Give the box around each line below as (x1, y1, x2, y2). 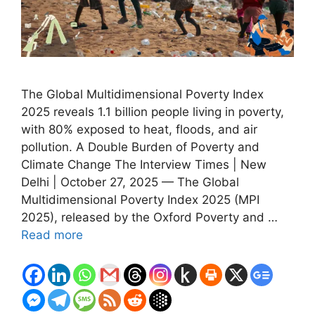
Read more (21, 228, 83, 243)
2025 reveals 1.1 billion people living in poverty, (21, 105, 284, 120)
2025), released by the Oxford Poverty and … (21, 210, 278, 225)
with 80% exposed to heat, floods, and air (21, 122, 257, 137)
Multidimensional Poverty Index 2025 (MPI (21, 193, 259, 207)
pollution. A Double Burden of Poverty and (21, 140, 259, 155)
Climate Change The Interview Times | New (21, 157, 266, 172)
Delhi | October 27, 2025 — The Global (21, 175, 239, 190)
